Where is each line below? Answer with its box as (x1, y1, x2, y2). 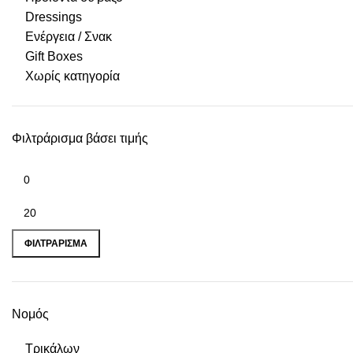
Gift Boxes (25, 50, 83, 63)
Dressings (25, 10, 82, 24)
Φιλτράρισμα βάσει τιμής (12, 132, 148, 145)
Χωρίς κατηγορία (25, 69, 120, 83)
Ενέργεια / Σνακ (25, 30, 112, 43)
